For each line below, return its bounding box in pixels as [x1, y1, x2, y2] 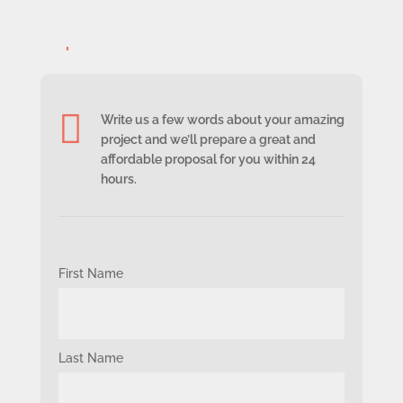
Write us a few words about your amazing [100, 112, 345, 128]
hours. [100, 172, 137, 187]
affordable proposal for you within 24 [100, 152, 316, 167]
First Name [58, 266, 124, 282]
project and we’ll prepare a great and [100, 132, 316, 148]
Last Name [58, 351, 124, 366]
